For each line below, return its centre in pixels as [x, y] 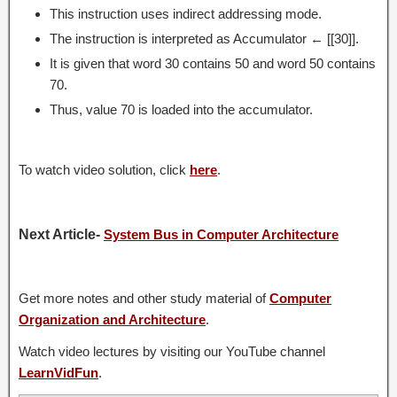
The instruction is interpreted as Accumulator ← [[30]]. [204, 38]
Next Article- [59, 234]
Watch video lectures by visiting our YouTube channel [172, 351]
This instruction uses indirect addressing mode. [186, 13]
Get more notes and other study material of [144, 298]
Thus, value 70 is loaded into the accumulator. [181, 109]
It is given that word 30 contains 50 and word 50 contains [213, 63]
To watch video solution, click [104, 169]
